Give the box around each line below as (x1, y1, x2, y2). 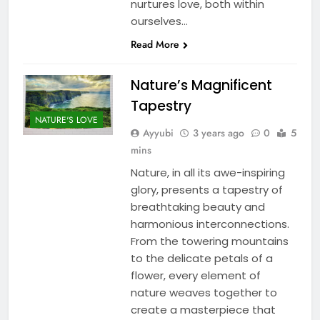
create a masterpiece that (130, 301, 276, 317)
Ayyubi (142, 125, 174, 140)
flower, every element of (130, 267, 261, 283)
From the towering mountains (130, 233, 289, 249)
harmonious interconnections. (130, 216, 289, 231)
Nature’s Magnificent (130, 75, 272, 95)
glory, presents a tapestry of (130, 181, 283, 197)
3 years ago (192, 125, 244, 140)
